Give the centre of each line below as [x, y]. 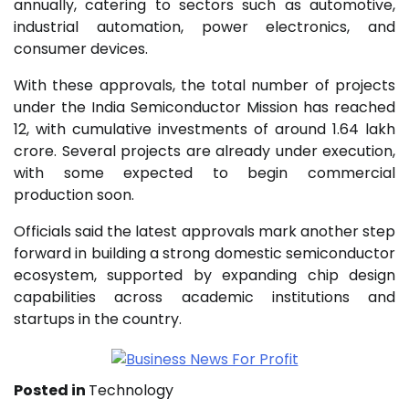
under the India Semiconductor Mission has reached [204, 107]
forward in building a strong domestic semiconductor [204, 253]
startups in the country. [98, 319]
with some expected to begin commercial [204, 173]
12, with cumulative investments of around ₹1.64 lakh [204, 129]
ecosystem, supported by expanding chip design [204, 275]
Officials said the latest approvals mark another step [204, 231]
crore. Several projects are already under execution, [204, 151]
